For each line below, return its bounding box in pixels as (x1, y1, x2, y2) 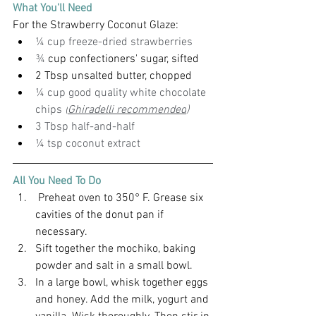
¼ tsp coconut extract (35, 137, 140, 151)
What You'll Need (13, 1, 92, 16)
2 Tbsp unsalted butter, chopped (35, 69, 192, 83)
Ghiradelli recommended (68, 103, 186, 117)
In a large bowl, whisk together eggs (35, 276, 211, 290)
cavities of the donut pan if (35, 208, 166, 222)
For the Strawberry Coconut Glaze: (13, 18, 178, 32)
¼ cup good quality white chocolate (35, 86, 209, 100)
